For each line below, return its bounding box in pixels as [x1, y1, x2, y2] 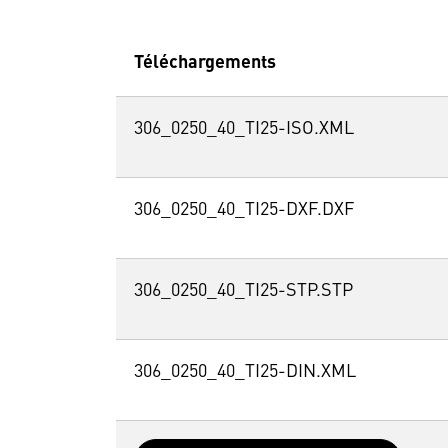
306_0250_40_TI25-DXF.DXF [133, 201, 354, 220]
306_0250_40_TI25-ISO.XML [133, 120, 354, 139]
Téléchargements [133, 54, 276, 73]
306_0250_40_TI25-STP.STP [133, 282, 353, 301]
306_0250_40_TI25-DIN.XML [133, 363, 356, 382]
